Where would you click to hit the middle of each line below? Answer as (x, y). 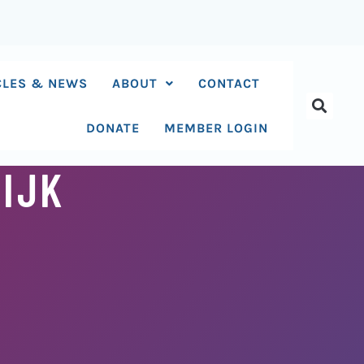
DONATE (113, 128)
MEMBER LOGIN (217, 128)
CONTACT (230, 83)
